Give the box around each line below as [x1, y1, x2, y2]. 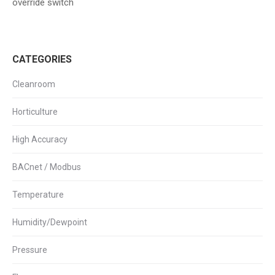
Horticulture [12, 107, 58, 117]
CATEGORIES [12, 53, 72, 65]
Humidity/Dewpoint [12, 217, 87, 227]
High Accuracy [12, 134, 68, 144]
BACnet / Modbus [12, 162, 81, 172]
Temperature [12, 190, 64, 199]
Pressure [12, 245, 47, 255]
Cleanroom [12, 79, 55, 89]
